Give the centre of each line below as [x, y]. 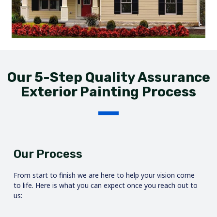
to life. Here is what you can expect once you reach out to [106, 185]
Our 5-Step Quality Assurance [108, 77]
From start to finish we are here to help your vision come [104, 175]
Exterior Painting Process [108, 92]
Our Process [48, 154]
